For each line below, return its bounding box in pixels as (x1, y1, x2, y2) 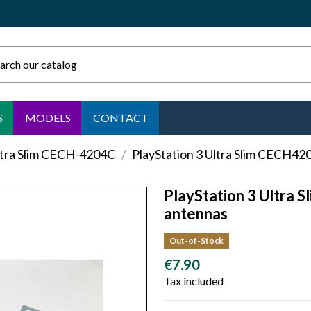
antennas (164, 204, 228, 224)
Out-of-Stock (169, 235, 224, 246)
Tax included (164, 274, 224, 288)
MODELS (25, 111, 71, 125)
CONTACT (93, 111, 149, 125)
